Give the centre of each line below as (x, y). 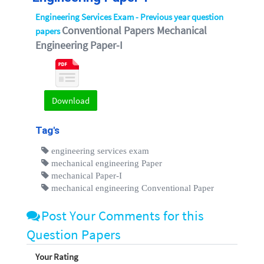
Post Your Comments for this (123, 215)
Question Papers (74, 234)
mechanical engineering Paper (105, 163)
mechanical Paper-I (85, 175)
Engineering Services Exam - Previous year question (129, 16)
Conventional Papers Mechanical (134, 30)
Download (71, 101)
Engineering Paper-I (79, 45)
